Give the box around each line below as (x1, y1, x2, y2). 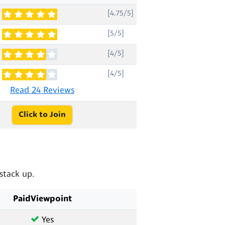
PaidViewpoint (13, 194, 72, 203)
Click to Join (19, 110, 66, 119)
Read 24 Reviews (10, 86, 74, 95)
